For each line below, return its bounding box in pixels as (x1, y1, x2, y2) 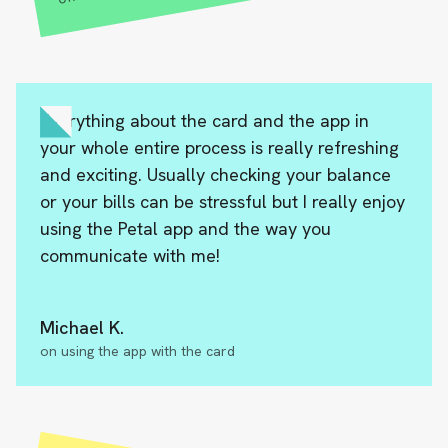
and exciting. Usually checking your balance (40, 163, 391, 187)
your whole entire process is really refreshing (40, 136, 399, 160)
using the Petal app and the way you (40, 217, 331, 241)
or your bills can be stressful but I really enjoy (40, 190, 405, 214)
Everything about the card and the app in (40, 109, 369, 133)
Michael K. (40, 316, 124, 340)
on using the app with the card (40, 342, 235, 361)
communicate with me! (40, 244, 220, 268)
